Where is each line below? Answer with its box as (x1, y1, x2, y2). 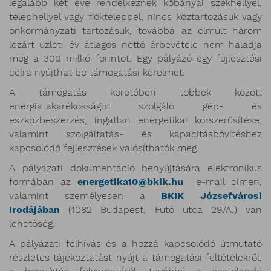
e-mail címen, (183, 176, 263, 188)
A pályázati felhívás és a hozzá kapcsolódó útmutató (9, 238, 262, 250)
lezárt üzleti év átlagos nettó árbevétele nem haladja (9, 39, 262, 51)
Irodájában (9, 204, 60, 216)
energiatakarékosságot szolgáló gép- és (9, 100, 262, 113)
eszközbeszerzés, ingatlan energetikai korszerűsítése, (9, 114, 262, 126)
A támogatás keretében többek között (9, 87, 262, 99)
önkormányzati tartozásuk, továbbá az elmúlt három (9, 25, 262, 37)
